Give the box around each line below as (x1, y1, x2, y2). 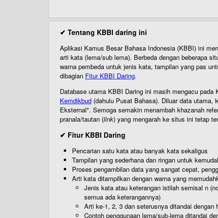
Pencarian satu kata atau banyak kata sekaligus (72, 146, 208, 155)
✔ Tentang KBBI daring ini (60, 27, 147, 37)
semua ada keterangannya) (84, 192, 161, 201)
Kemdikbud (60, 96, 91, 105)
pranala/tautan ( (60, 114, 104, 124)
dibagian (60, 71, 85, 80)
